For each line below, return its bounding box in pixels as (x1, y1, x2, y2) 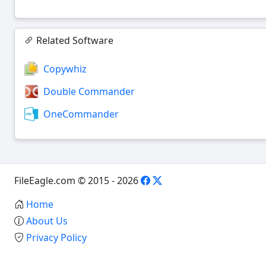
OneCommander (43, 107, 119, 121)
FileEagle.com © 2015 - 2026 (14, 173, 141, 187)
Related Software (34, 33, 113, 47)
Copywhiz (43, 62, 87, 75)
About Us (26, 214, 68, 227)
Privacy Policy (26, 230, 87, 244)
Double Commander (43, 84, 135, 98)
